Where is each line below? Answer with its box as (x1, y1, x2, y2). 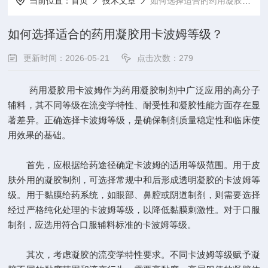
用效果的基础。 (8, 130, 71, 140)
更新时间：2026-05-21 (23, 53, 110, 63)
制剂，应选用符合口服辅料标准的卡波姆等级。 (8, 220, 197, 230)
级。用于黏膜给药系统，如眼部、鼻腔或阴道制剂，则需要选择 (8, 190, 260, 200)
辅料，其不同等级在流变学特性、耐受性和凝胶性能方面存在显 (8, 100, 260, 110)
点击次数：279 (137, 53, 194, 63)
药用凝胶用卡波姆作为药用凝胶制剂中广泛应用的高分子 (8, 85, 260, 95)
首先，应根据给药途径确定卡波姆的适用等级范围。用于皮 (8, 160, 260, 170)
